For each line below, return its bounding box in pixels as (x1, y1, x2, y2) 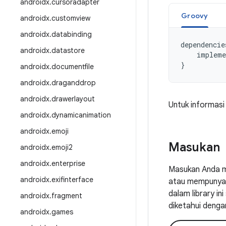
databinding (51, 30, 92, 39)
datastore (51, 46, 85, 55)
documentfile (51, 62, 94, 71)
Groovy (181, 11, 208, 20)
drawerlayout (51, 94, 95, 103)
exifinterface (51, 175, 93, 184)
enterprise (51, 159, 85, 168)
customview (51, 14, 90, 23)
